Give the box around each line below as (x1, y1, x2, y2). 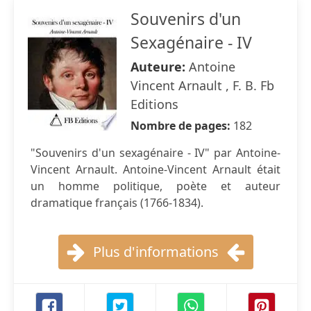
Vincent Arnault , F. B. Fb (131, 77, 274, 94)
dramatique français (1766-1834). (31, 195, 203, 210)
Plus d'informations (92, 242, 219, 261)
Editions (131, 96, 178, 112)
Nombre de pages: (131, 118, 233, 133)
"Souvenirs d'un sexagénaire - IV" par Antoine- (31, 145, 280, 160)
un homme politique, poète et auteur (31, 178, 280, 194)
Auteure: (131, 58, 189, 75)
